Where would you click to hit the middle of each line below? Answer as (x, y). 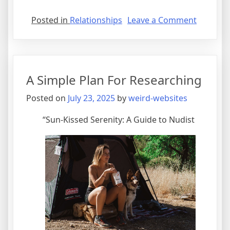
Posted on (47, 98)
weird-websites (158, 98)
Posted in (51, 20)
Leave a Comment (162, 20)
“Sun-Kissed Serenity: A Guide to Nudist (119, 119)
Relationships (96, 20)
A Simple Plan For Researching (114, 80)
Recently (213, 69)
